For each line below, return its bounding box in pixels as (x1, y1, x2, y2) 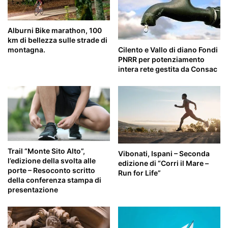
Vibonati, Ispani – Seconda (118, 149, 210, 158)
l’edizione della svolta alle (8, 156, 96, 165)
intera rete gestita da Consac (118, 64, 217, 73)
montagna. (8, 45, 45, 54)
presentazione (8, 185, 58, 194)
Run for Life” (118, 168, 161, 178)
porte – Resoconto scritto (8, 165, 95, 175)
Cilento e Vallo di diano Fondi (118, 45, 218, 54)
